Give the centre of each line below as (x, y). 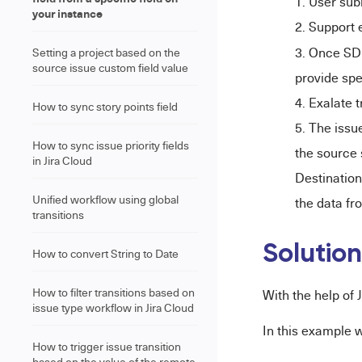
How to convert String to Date (105, 253)
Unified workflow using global (105, 199)
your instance (67, 13)
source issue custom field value (110, 67)
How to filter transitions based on (114, 292)
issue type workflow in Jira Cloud (113, 307)
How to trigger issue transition (107, 346)
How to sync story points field (105, 106)
